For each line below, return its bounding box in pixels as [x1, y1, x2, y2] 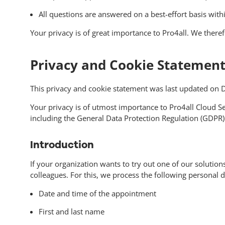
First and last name [38, 206, 104, 217]
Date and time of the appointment [38, 188, 156, 198]
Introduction [30, 137, 94, 152]
